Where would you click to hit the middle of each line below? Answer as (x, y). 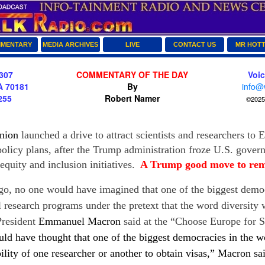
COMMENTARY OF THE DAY (132, 75)
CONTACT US (195, 44)
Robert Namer (132, 98)
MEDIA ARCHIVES (70, 44)
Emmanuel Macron (80, 221)
